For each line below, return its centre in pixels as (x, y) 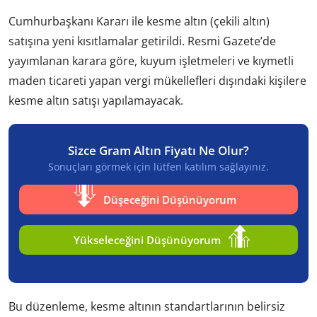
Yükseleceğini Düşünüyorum (147, 240)
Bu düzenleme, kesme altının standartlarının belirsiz (147, 307)
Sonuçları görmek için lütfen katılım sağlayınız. (158, 166)
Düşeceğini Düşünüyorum (170, 199)
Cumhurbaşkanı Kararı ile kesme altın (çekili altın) (139, 21)
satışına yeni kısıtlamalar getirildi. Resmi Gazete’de (142, 41)
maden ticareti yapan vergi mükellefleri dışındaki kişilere (157, 80)
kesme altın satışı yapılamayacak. (96, 100)
